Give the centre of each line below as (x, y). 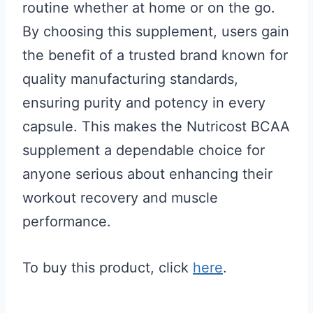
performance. (67, 221)
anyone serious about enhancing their (147, 174)
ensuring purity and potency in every (144, 103)
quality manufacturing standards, (130, 79)
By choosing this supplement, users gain (156, 31)
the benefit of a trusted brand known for (155, 55)
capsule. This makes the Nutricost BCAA (156, 126)
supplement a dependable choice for (144, 150)
